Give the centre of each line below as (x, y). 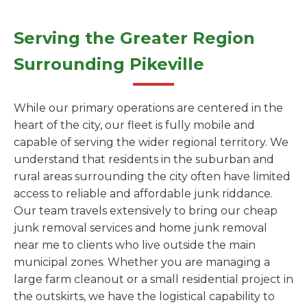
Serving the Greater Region (134, 38)
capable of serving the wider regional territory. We (151, 142)
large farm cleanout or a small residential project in (153, 279)
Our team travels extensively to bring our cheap (146, 211)
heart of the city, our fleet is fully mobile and (134, 125)
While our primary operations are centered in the (148, 108)
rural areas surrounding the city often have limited (152, 176)
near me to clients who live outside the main (135, 245)
